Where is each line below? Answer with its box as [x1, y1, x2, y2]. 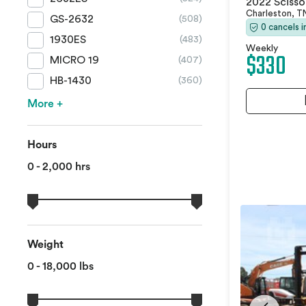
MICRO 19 [50, 55, 100, 66]
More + [27, 98, 63, 110]
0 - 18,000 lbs [27, 261, 94, 273]
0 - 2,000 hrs [27, 161, 90, 173]
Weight [27, 239, 64, 251]
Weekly [246, 44, 278, 54]
